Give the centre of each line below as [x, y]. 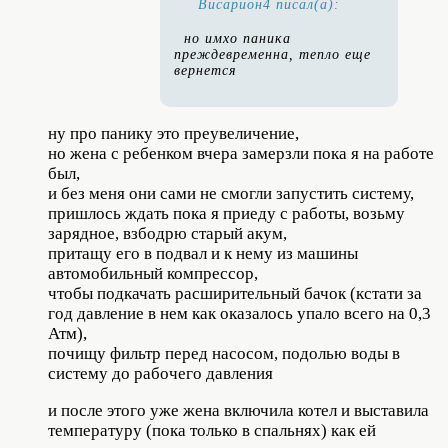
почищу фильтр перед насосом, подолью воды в [224, 353]
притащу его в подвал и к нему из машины [203, 253]
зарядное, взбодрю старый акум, [167, 233]
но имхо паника [237, 38]
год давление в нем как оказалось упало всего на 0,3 [239, 313]
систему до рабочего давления [160, 373]
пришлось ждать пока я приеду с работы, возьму [226, 213]
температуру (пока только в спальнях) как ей [212, 430]
